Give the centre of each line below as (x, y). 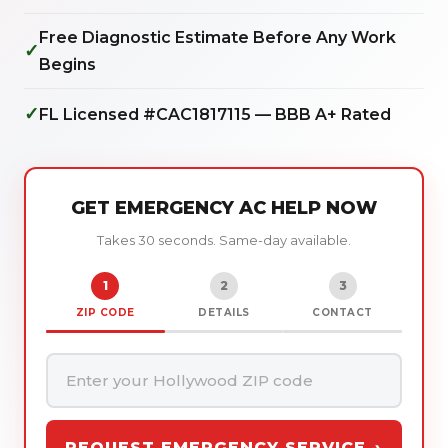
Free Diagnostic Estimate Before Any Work (217, 37)
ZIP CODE (105, 312)
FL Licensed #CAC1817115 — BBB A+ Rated (215, 114)
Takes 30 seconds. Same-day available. (224, 240)
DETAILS (224, 312)
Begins (67, 64)
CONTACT (342, 312)
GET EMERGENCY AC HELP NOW (224, 208)
